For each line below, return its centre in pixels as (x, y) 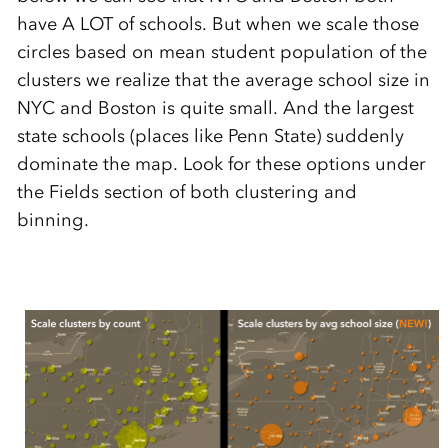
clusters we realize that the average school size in (223, 80)
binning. (52, 220)
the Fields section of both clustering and (186, 192)
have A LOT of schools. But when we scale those (217, 24)
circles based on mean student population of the (221, 52)
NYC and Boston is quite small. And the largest (215, 108)
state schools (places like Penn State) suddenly (210, 136)
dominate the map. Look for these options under (221, 164)
